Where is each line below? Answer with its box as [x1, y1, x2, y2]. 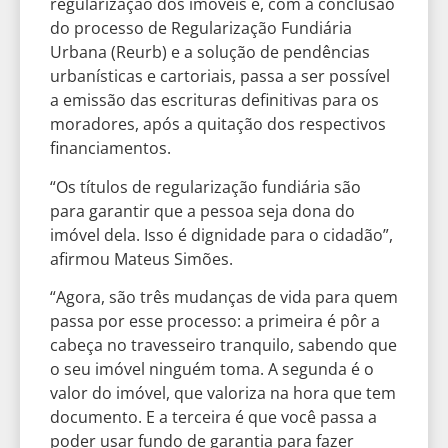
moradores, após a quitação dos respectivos [50, 113, 386, 136]
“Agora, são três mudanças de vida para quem [50, 285, 398, 308]
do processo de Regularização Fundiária [50, 17, 352, 40]
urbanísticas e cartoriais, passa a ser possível [50, 65, 390, 88]
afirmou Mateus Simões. [50, 247, 233, 270]
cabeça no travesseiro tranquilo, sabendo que [50, 333, 397, 356]
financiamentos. [50, 137, 171, 160]
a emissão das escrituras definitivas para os [50, 89, 379, 112]
